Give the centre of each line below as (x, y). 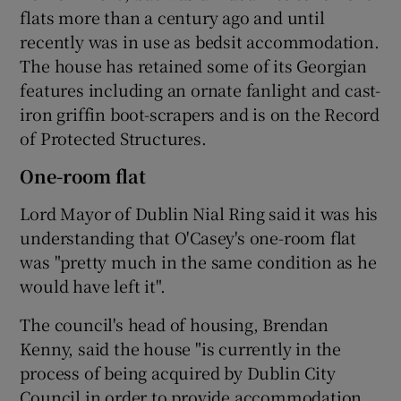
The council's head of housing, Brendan (174, 324)
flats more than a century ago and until (172, 17)
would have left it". (93, 285)
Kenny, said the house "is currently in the (181, 348)
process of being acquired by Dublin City (178, 372)
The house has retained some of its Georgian (193, 65)
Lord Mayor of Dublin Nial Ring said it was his (199, 213)
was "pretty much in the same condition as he (198, 261)
